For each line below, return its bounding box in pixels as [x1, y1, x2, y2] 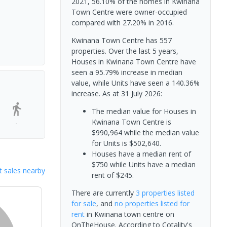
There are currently [71, 188, 136, 198]
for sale [71, 199, 96, 208]
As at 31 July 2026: [102, 89, 162, 98]
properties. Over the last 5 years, [71, 46, 178, 56]
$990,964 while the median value [91, 128, 199, 137]
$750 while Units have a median [91, 160, 196, 169]
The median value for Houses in [91, 106, 196, 116]
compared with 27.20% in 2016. [71, 18, 174, 27]
